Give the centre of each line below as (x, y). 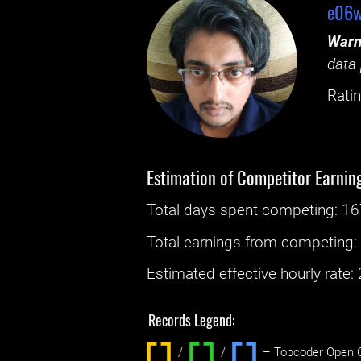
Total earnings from (214, 242)
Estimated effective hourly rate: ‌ (253, 274)
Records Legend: (192, 320)
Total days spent (205, 211)
